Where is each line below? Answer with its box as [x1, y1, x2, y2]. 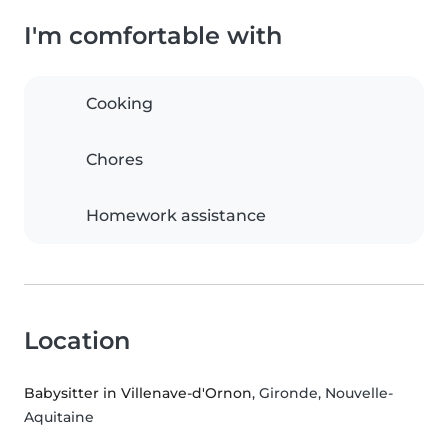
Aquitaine [24, 408, 94, 427]
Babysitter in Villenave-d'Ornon [24, 384, 252, 403]
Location [24, 326, 130, 356]
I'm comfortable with [24, 21, 282, 51]
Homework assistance [86, 206, 266, 226]
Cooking [86, 94, 153, 114]
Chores [86, 150, 143, 170]
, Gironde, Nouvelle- [252, 384, 393, 403]
